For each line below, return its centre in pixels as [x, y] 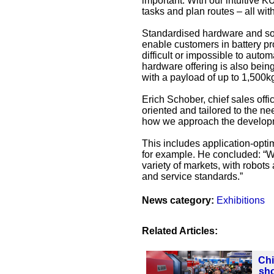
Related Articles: [180, 231]
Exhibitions [241, 201]
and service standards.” [192, 177]
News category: [178, 201]
